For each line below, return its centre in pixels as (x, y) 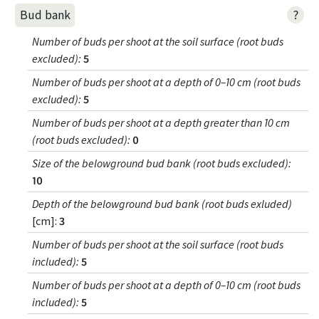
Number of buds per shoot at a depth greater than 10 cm (161, 122)
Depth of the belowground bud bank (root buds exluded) (162, 203)
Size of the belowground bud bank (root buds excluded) (161, 163)
